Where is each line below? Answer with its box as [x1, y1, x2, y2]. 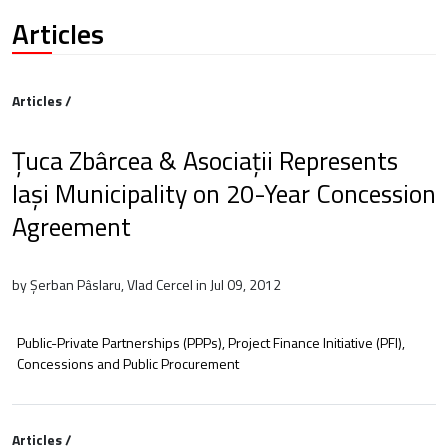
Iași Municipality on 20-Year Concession [12, 173, 436, 213]
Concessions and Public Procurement [17, 352, 239, 374]
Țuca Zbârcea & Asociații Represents [12, 140, 398, 180]
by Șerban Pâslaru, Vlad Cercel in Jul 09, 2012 [12, 273, 281, 295]
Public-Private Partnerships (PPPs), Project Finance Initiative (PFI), [17, 331, 405, 353]
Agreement [12, 206, 131, 246]
